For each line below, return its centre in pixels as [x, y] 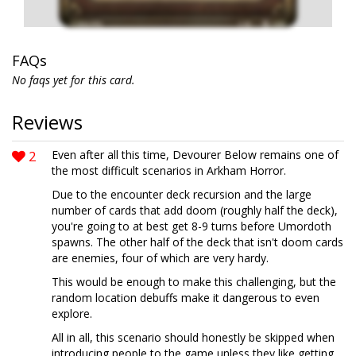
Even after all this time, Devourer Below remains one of [195, 155]
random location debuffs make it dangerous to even [186, 298]
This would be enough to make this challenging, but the [194, 282]
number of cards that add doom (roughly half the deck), [195, 210]
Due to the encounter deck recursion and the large [182, 194]
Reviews [47, 122]
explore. [72, 313]
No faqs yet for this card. [74, 80]
